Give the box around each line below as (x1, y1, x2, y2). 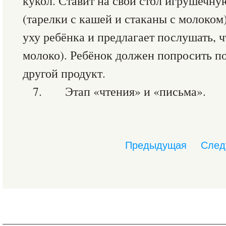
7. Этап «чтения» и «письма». (33, 83, 206, 99)
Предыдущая (125, 140, 187, 151)
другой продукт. (23, 65, 105, 81)
